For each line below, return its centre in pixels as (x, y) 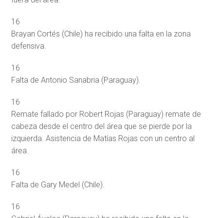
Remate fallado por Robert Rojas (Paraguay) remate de (106, 114)
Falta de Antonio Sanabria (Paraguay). (76, 80)
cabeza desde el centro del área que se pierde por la (101, 126)
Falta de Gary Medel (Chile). (58, 184)
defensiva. (28, 46)
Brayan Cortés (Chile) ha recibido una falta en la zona (101, 34)
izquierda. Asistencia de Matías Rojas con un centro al (103, 138)
